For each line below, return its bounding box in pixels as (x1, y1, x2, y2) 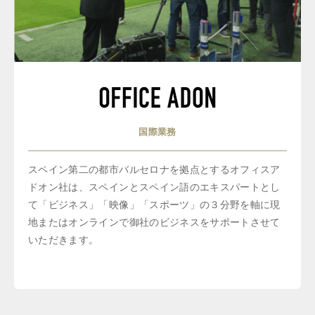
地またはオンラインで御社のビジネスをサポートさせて (28, 217, 281, 229)
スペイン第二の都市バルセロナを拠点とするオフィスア (28, 164, 281, 176)
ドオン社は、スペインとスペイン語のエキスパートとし (28, 181, 281, 193)
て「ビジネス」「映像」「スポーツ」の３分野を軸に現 (28, 199, 281, 211)
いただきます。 (28, 234, 99, 246)
